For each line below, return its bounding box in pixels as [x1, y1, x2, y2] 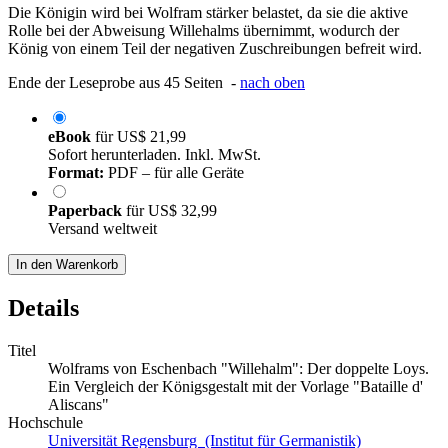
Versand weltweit [48, 220, 157, 238]
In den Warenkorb [16, 257, 118, 273]
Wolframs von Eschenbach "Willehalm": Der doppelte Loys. [48, 360, 429, 378]
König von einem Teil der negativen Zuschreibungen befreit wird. [8, 40, 422, 58]
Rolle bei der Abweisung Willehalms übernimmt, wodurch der [8, 22, 399, 40]
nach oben [240, 74, 305, 92]
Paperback [48, 202, 126, 220]
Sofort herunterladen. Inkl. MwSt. [48, 146, 261, 164]
